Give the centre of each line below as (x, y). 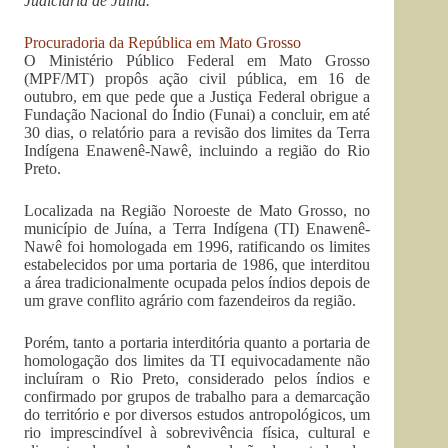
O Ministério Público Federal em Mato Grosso (197, 60)
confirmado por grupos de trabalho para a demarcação (197, 396)
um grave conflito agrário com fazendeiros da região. (190, 300)
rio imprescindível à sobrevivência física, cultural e (197, 432)
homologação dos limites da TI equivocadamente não (197, 360)
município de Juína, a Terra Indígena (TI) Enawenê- (197, 228)
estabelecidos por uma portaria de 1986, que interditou (197, 264)
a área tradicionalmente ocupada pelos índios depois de (197, 282)
